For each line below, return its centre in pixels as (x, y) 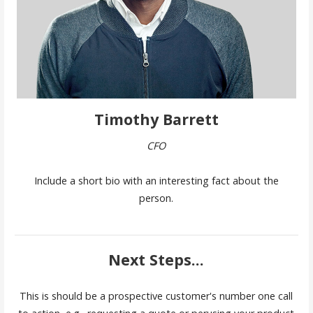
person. (156, 198)
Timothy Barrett (156, 119)
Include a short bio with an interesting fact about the (156, 180)
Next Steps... (156, 259)
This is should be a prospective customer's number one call (156, 296)
